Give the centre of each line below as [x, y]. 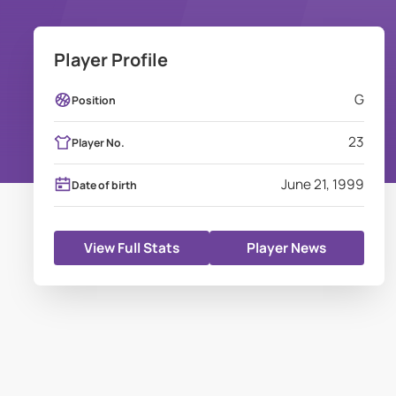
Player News [287, 248]
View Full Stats [132, 248]
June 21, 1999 [323, 185]
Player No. [98, 142]
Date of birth [104, 185]
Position [93, 100]
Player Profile [111, 60]
